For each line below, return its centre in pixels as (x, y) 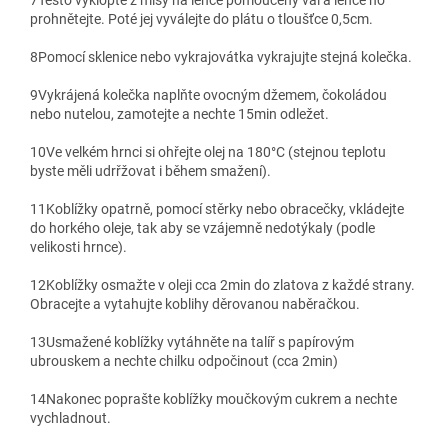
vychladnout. (70, 418)
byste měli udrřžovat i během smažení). (150, 171)
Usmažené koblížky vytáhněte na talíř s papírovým (200, 342)
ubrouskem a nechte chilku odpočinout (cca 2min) (184, 361)
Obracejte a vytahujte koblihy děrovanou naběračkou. (195, 304)
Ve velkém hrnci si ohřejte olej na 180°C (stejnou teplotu (216, 152)
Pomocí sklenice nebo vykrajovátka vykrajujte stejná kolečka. (225, 57)
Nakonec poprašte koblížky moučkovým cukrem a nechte (221, 399)
